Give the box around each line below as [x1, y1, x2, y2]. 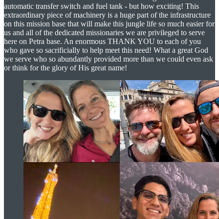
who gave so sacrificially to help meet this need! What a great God [4, 45, 208, 54]
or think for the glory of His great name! [4, 63, 127, 72]
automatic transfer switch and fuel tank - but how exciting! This [4, 1, 199, 10]
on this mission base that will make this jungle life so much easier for [4, 19, 215, 28]
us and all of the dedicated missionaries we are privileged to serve [4, 28, 205, 37]
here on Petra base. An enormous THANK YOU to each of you [4, 37, 201, 45]
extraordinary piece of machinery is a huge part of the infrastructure [4, 10, 211, 19]
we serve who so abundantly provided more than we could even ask [4, 54, 213, 63]
